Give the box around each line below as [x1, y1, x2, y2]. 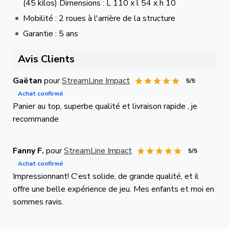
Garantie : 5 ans [23, 28, 78, 39]
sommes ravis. [13, 196, 63, 208]
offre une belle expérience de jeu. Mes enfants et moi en [13, 183, 214, 195]
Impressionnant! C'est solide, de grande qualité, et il [13, 170, 199, 182]
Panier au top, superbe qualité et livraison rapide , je [13, 100, 197, 112]
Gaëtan [13, 75, 44, 86]
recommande [13, 113, 59, 125]
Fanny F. [13, 145, 44, 156]
